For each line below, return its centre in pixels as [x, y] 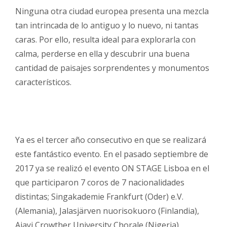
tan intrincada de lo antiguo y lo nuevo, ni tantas [107, 26]
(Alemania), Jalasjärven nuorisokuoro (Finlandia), [107, 211]
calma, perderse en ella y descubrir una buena [102, 54]
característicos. [43, 82]
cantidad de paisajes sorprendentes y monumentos [112, 68]
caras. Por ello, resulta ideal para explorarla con [105, 40]
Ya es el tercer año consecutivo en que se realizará [111, 140]
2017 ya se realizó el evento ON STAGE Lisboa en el [112, 168]
